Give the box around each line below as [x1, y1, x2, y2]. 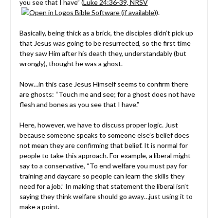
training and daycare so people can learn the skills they [19, 171, 184, 180]
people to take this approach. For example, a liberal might [19, 151, 191, 160]
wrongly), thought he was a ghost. [19, 59, 123, 68]
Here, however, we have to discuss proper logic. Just [19, 120, 178, 129]
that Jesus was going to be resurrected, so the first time [19, 38, 191, 47]
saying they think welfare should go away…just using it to [19, 192, 193, 200]
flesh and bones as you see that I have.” [19, 100, 139, 109]
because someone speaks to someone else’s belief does [19, 130, 189, 139]
